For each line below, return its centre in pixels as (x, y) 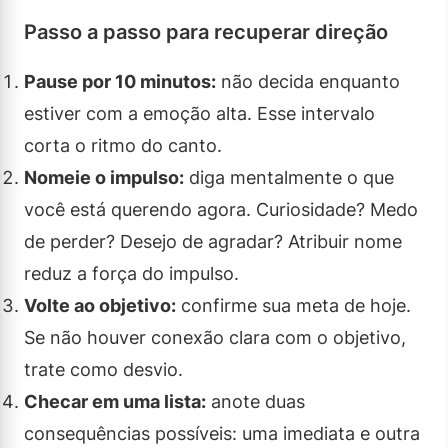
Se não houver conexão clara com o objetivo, (215, 337)
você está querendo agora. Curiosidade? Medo (221, 209)
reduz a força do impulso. (131, 273)
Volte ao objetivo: (100, 305)
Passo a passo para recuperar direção (206, 31)
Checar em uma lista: (115, 401)
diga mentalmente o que (289, 177)
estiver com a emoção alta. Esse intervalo (199, 113)
